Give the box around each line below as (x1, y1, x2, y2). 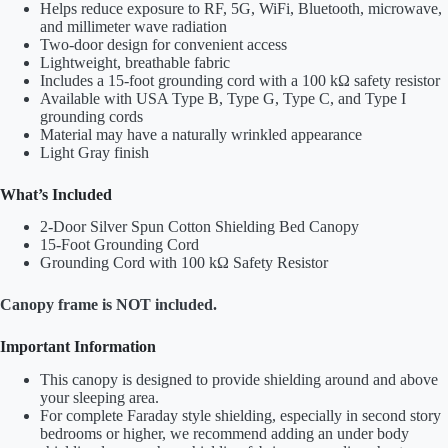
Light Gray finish (40, 143, 149, 161)
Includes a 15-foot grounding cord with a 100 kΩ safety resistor (40, 71, 440, 89)
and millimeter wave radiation (40, 17, 227, 35)
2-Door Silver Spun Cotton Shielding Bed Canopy (40, 218, 359, 236)
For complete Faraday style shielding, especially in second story (40, 407, 441, 425)
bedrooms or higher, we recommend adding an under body (40, 425, 409, 443)
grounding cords (40, 107, 143, 125)
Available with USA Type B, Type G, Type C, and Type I (40, 89, 406, 107)
